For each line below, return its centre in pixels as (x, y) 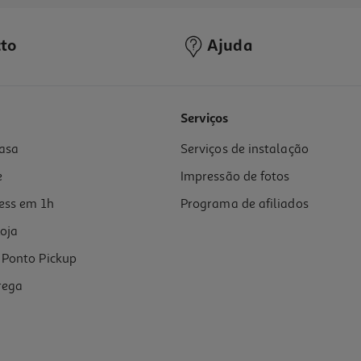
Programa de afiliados (245, 204)
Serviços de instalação (245, 149)
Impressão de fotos (235, 177)
